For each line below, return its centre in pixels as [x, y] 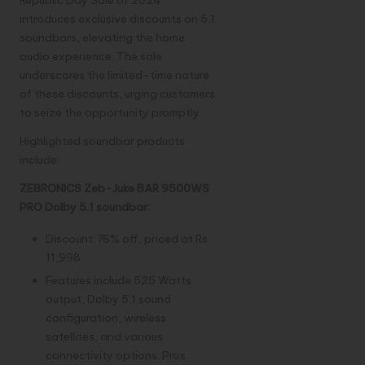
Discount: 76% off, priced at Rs [127, 239]
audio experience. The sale [91, 57]
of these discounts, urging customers [117, 94]
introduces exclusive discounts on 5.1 [117, 19]
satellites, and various [104, 337]
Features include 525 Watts [119, 281]
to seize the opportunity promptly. [111, 113]
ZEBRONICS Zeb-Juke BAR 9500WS [114, 189]
